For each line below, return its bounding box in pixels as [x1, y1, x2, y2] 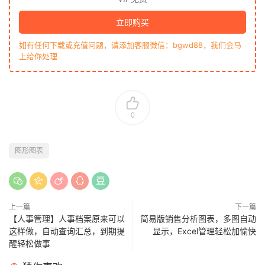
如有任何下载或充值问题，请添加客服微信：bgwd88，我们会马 [19, 40, 241, 50]
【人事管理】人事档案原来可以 [9, 213, 125, 224]
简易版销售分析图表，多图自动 [140, 213, 256, 224]
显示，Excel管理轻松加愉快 [153, 225, 256, 236]
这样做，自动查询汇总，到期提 [9, 225, 125, 236]
